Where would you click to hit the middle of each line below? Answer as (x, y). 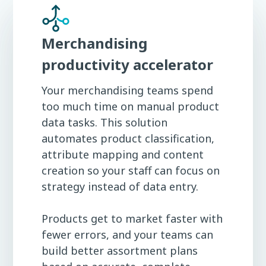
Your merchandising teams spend (127, 90)
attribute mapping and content (123, 154)
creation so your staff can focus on (131, 170)
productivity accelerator (127, 64)
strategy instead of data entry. (120, 186)
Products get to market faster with (132, 218)
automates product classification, (128, 138)
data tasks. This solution (104, 122)
